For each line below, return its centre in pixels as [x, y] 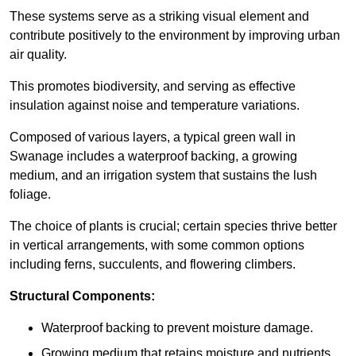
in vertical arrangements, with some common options [157, 246]
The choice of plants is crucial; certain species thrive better [173, 226]
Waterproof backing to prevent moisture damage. [177, 328]
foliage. [30, 195]
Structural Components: [82, 296]
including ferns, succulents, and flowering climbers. [153, 265]
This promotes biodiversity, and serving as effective [153, 87]
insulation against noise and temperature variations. [155, 106]
